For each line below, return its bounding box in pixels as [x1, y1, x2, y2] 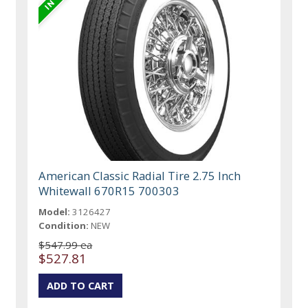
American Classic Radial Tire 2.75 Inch [38, 168, 241, 184]
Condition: [38, 219, 89, 232]
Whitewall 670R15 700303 [38, 183, 180, 199]
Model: [38, 206, 71, 219]
